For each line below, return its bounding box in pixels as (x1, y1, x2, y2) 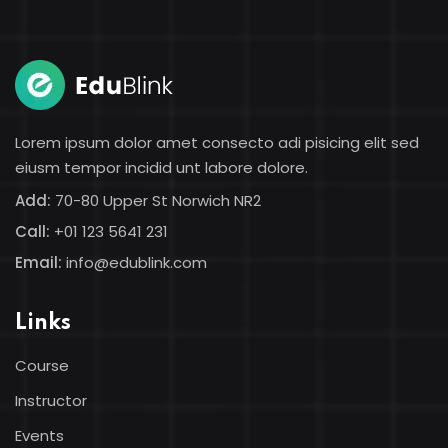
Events (15, 425, 64, 446)
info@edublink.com (66, 252, 207, 273)
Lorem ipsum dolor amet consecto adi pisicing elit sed (15, 132, 419, 153)
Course (15, 355, 69, 376)
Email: (15, 252, 62, 273)
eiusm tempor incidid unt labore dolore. (15, 157, 308, 178)
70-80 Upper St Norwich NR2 (51, 190, 261, 211)
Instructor (15, 390, 87, 411)
